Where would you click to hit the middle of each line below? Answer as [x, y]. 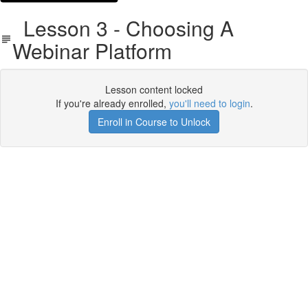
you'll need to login [209, 103]
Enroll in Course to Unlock [154, 122]
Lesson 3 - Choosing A [123, 28]
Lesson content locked [154, 89]
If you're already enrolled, [112, 103]
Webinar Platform [92, 51]
